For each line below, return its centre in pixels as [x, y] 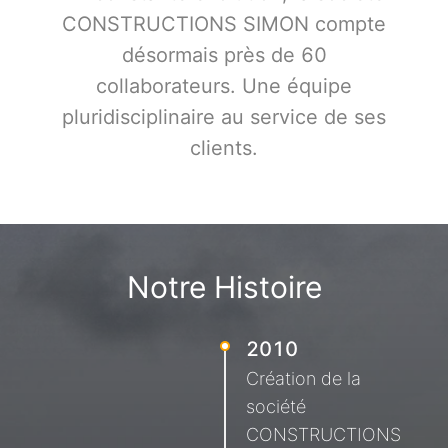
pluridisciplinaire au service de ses [224, 117]
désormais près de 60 [224, 55]
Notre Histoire [224, 287]
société [276, 406]
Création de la [303, 378]
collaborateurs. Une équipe [224, 86]
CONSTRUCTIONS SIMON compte [224, 24]
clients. [224, 148]
